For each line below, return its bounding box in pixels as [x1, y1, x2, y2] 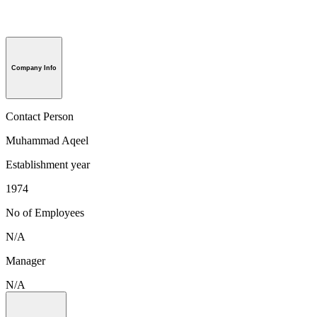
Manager [6, 254, 45, 267]
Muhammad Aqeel [6, 134, 88, 146]
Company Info [11, 64, 57, 71]
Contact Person [6, 110, 74, 122]
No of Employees [6, 206, 84, 219]
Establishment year [6, 158, 90, 171]
